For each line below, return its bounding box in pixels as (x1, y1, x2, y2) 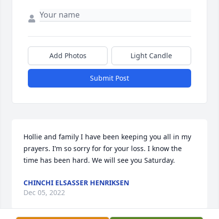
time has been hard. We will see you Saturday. (23, 155, 175, 165)
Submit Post (90, 73, 129, 83)
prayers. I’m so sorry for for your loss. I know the (23, 144, 182, 153)
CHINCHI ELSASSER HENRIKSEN (23, 178, 129, 188)
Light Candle (131, 51, 172, 61)
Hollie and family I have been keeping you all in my (23, 132, 191, 142)
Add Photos (49, 51, 87, 61)
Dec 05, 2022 (23, 188, 65, 197)
